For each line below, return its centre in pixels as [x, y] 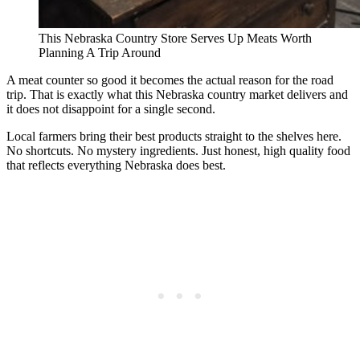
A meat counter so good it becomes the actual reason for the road [170, 80]
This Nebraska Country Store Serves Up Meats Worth [175, 38]
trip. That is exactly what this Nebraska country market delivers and [177, 94]
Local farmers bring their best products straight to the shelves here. [174, 136]
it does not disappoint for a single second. [111, 108]
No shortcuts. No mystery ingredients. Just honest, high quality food [178, 150]
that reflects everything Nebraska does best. [116, 165]
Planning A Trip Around [100, 52]
